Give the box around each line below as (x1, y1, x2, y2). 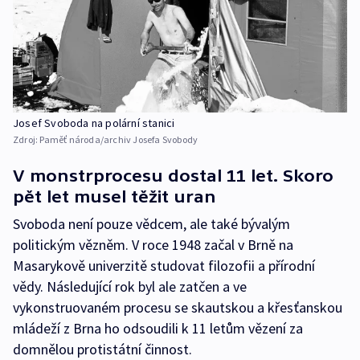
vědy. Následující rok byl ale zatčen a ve (13, 276, 247, 296)
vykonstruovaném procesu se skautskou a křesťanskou (13, 297, 342, 317)
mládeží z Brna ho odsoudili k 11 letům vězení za (13, 318, 303, 337)
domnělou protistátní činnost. (13, 339, 192, 358)
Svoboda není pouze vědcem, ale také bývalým (13, 214, 290, 233)
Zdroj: (13, 133, 40, 145)
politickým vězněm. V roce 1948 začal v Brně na (13, 235, 293, 254)
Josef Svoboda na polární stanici (13, 115, 175, 130)
